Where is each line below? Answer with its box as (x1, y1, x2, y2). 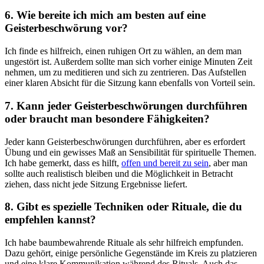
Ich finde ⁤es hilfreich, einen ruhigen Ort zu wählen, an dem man (5, 46, 242, 57)
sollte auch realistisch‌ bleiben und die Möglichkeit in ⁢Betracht (5, 168, 233, 179)
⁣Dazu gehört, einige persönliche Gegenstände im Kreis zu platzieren (5, 248, 257, 259)
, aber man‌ (209, 157, 247, 168)
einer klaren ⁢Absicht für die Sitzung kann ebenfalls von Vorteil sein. (5, 78, 255, 88)
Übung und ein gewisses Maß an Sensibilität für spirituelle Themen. (5, 147, 256, 157)
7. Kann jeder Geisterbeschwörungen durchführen (5, 99, 247, 112)
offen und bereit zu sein (121, 157, 209, 168)
